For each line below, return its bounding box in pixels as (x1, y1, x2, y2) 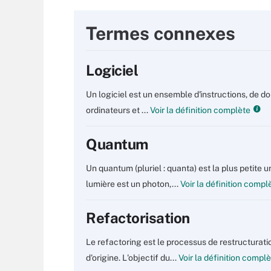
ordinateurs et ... (86, 105, 148, 115)
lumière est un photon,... (86, 179, 178, 189)
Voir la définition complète (148, 105, 250, 115)
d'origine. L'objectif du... (86, 253, 177, 263)
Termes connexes (86, 22, 235, 44)
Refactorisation (86, 209, 190, 226)
